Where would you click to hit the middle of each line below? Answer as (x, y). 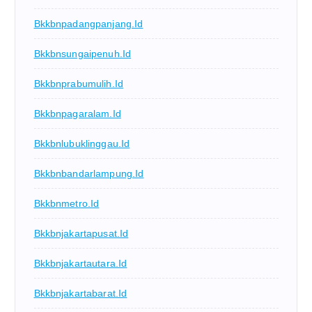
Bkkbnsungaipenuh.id (83, 54)
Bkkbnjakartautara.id (80, 264)
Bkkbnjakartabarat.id (80, 294)
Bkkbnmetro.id (67, 204)
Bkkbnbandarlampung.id (89, 174)
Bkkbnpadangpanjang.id (88, 24)
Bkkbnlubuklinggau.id (82, 144)
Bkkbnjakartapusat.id (81, 234)
